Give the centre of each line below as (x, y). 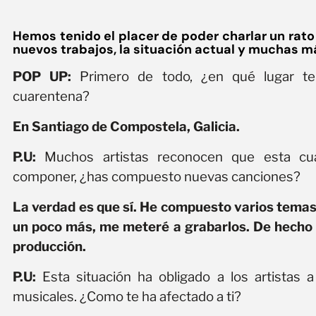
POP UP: (42, 77)
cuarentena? (51, 97)
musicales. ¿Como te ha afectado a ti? (127, 297)
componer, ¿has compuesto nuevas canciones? (157, 177)
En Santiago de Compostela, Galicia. (126, 127)
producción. (49, 247)
